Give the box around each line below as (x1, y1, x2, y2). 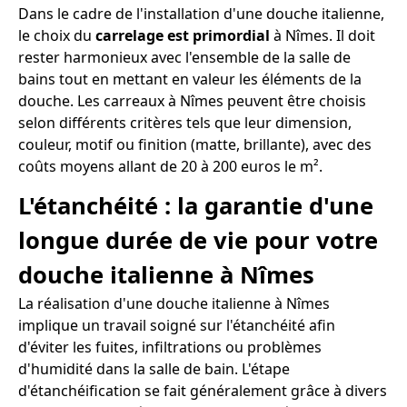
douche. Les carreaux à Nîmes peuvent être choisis (18, 90, 366, 111)
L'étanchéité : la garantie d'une (18, 189, 373, 222)
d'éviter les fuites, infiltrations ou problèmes (18, 336, 322, 357)
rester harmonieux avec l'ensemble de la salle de (18, 46, 351, 67)
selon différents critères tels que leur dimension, (18, 112, 352, 133)
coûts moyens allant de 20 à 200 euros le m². (18, 155, 323, 176)
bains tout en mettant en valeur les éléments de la (18, 68, 362, 89)
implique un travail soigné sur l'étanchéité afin (18, 314, 335, 335)
